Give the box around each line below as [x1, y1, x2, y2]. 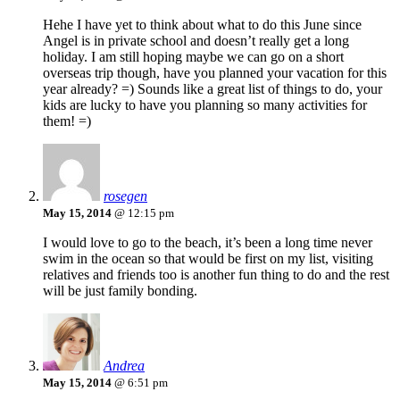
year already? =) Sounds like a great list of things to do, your [43, 81, 382, 97]
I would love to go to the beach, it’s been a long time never [43, 235, 372, 251]
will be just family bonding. [43, 283, 197, 299]
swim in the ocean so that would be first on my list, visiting [43, 251, 373, 267]
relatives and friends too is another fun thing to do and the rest [43, 267, 389, 283]
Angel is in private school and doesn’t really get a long [43, 33, 349, 49]
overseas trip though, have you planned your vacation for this [43, 65, 387, 81]
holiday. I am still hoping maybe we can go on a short [43, 49, 344, 65]
